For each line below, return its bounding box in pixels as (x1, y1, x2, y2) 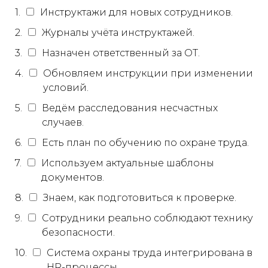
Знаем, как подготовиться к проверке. (43, 191, 236, 203)
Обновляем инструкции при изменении (43, 67, 253, 79)
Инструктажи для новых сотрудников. (40, 6, 233, 18)
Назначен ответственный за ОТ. (42, 47, 200, 59)
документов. (41, 171, 104, 183)
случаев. (42, 116, 84, 128)
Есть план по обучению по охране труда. (42, 136, 249, 148)
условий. (43, 81, 89, 93)
